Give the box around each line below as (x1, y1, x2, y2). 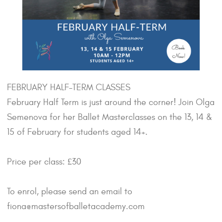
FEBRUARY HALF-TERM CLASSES (7, 82, 130, 93)
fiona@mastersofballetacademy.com (7, 201, 145, 212)
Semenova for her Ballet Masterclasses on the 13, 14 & (7, 112, 212, 123)
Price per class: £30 (7, 157, 81, 167)
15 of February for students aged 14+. (7, 127, 148, 138)
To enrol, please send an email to (7, 186, 132, 197)
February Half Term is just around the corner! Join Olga (7, 97, 215, 108)
